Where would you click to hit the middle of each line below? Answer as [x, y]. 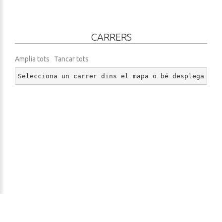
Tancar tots [71, 59]
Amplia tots [34, 59]
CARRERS [111, 37]
